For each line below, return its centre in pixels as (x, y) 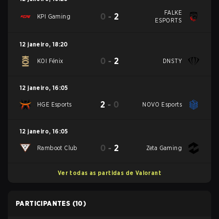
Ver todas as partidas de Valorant (109, 173)
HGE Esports (55, 104)
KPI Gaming (54, 16)
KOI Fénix (50, 61)
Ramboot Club (57, 148)
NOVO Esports (162, 104)
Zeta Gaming (164, 148)
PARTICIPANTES (43, 203)
